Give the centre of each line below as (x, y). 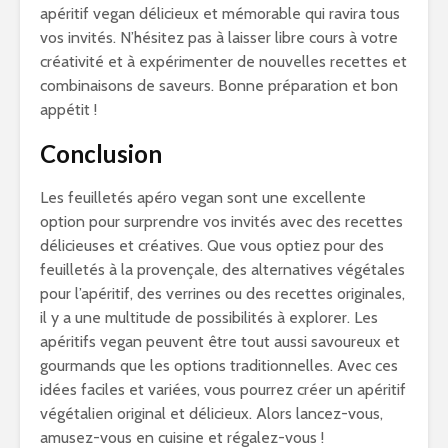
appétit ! (68, 109)
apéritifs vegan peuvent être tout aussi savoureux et (220, 341)
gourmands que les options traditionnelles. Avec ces (219, 365)
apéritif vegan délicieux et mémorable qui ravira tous (220, 13)
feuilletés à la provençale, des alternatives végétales (222, 269)
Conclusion (101, 153)
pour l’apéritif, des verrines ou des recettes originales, (222, 293)
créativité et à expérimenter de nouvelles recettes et (223, 61)
